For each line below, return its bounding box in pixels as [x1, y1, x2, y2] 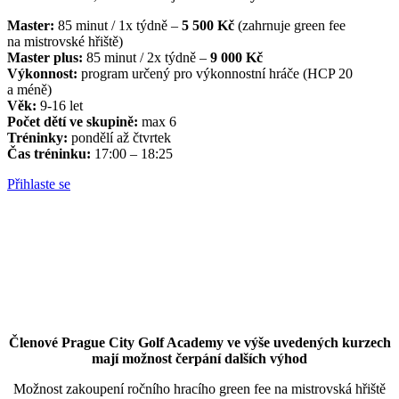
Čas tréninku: [7, 146, 91, 162]
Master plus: [7, 50, 83, 66]
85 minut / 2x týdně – [83, 50, 210, 66]
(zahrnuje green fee [238, 18, 346, 34]
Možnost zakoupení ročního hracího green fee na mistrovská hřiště [13, 381, 386, 397]
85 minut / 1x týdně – [54, 18, 182, 34]
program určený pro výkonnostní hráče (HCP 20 [77, 66, 353, 82]
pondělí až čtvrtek [68, 130, 171, 146]
